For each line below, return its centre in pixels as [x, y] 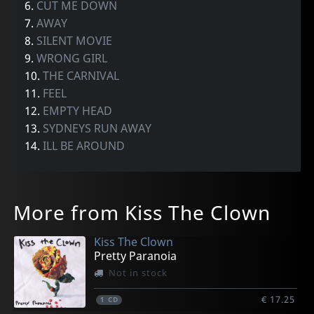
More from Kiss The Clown [142, 213]
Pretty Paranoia [136, 255]
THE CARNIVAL [81, 76]
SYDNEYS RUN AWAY [97, 129]
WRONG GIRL [72, 59]
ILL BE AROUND [84, 146]
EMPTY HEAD [78, 111]
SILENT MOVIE [75, 41]
